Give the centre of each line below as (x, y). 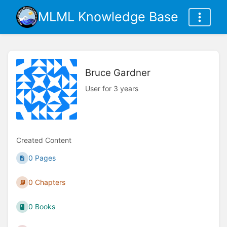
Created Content (44, 140)
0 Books (42, 207)
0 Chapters (47, 182)
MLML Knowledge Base (108, 17)
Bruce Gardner (118, 72)
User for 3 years (112, 88)
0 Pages (42, 158)
